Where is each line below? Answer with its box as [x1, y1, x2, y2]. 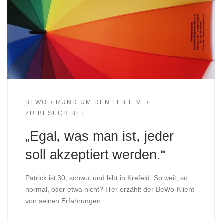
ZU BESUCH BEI [25, 110, 84, 117]
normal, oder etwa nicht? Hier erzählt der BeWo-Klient [25, 185, 194, 193]
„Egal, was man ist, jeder [25, 128, 174, 144]
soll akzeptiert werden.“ [25, 147, 165, 163]
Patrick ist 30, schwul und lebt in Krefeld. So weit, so [25, 173, 188, 182]
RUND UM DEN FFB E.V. [55, 98, 143, 106]
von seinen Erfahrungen [25, 196, 101, 205]
